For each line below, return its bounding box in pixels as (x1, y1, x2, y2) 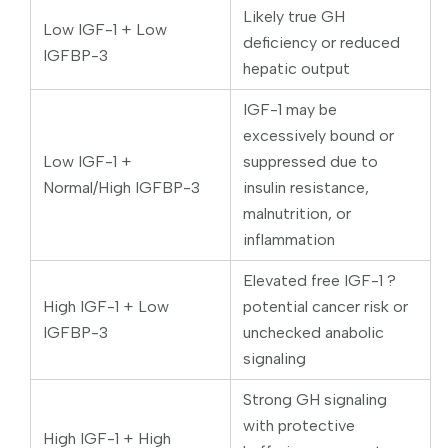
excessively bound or (243, 125, 394, 145)
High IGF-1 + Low (43, 296, 169, 316)
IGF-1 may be (243, 99, 337, 119)
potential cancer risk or (243, 296, 408, 316)
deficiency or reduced (243, 32, 400, 52)
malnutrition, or (243, 203, 351, 223)
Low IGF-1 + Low (43, 19, 167, 39)
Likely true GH (243, 6, 345, 26)
